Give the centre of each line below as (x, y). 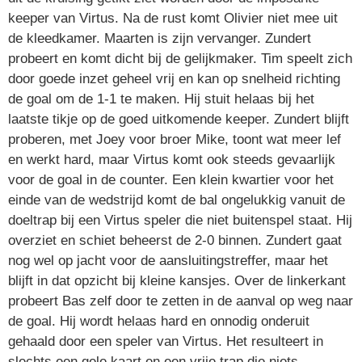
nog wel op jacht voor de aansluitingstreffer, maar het (168, 261)
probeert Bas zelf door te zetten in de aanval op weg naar (181, 301)
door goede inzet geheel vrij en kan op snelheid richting (174, 79)
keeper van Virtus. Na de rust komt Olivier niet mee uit (173, 19)
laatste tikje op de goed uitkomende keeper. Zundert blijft (179, 120)
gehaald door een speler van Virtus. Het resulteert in (166, 342)
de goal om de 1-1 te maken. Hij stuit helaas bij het (161, 99)
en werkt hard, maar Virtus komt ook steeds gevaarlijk (172, 160)
